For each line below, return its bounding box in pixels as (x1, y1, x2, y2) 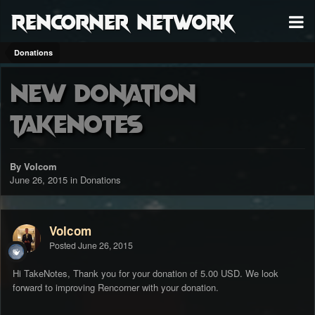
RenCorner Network (11, 8, 234, 34)
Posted (49, 239, 78, 252)
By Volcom (10, 160, 57, 174)
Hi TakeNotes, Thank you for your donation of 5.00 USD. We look (13, 266, 278, 281)
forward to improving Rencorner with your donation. (13, 281, 219, 295)
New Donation (10, 76, 196, 108)
